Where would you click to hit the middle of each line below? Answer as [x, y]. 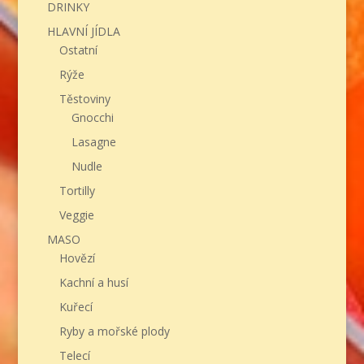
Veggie [76, 215]
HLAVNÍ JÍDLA [83, 32]
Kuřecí [76, 307]
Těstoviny [84, 99]
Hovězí [77, 258]
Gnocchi [92, 118]
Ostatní [78, 50]
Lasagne [93, 142]
